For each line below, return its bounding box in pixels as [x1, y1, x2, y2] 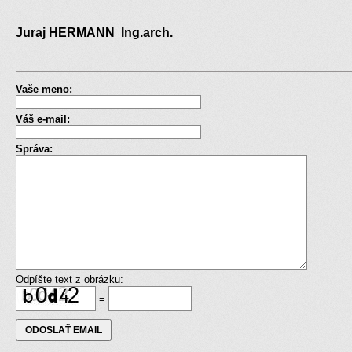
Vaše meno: [16, 82, 72, 95]
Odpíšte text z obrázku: [16, 273, 123, 285]
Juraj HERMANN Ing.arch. [16, 26, 179, 40]
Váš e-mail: [16, 112, 70, 125]
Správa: [16, 142, 53, 155]
